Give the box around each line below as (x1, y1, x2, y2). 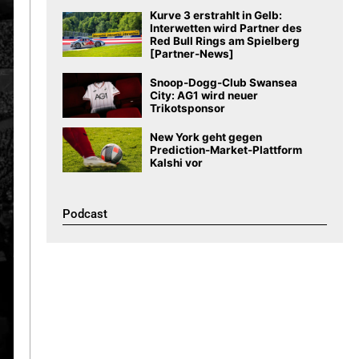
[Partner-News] (149, 47, 234, 60)
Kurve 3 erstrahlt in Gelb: (149, 9, 282, 22)
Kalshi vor (149, 156, 203, 169)
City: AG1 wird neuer (149, 89, 258, 102)
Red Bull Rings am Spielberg (149, 34, 300, 47)
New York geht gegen (149, 131, 262, 143)
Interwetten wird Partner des (149, 22, 302, 34)
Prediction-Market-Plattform (149, 143, 302, 156)
